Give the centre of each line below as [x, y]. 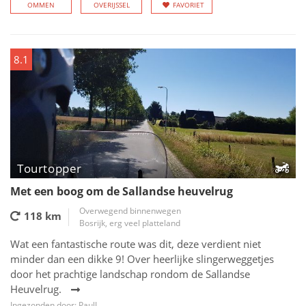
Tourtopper [50, 168]
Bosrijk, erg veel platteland [130, 223]
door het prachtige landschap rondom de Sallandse [130, 274]
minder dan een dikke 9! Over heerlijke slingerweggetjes [142, 259]
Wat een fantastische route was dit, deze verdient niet [136, 244]
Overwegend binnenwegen [130, 211]
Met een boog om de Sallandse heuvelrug [122, 191]
